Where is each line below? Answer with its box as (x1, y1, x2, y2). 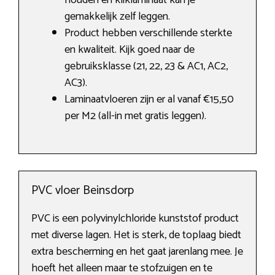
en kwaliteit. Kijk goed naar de (64, 41, 195, 60)
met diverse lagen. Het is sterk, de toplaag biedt (31, 226, 241, 245)
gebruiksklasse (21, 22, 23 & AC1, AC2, (64, 57, 228, 76)
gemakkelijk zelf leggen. (64, 7, 170, 26)
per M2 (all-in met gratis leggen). (64, 107, 206, 126)
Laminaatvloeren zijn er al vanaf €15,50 (64, 90, 234, 109)
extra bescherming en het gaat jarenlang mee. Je (31, 242, 243, 261)
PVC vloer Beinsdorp (31, 180, 134, 201)
